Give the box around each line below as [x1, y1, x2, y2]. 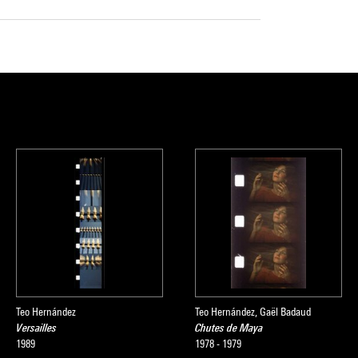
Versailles [16, 321, 57, 334]
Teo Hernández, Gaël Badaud [195, 305, 311, 318]
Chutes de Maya [195, 321, 263, 334]
